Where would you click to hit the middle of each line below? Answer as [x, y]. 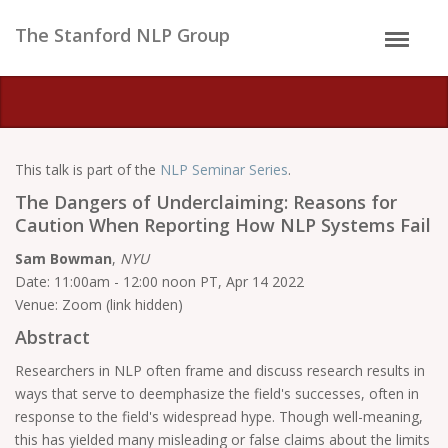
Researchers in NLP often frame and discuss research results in [220, 370]
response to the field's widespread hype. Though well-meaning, [219, 416]
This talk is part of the [87, 169]
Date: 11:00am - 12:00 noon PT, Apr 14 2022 [159, 281]
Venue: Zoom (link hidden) [99, 304]
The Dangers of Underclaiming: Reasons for [206, 202]
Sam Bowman [63, 258]
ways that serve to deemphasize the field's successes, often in [217, 393]
